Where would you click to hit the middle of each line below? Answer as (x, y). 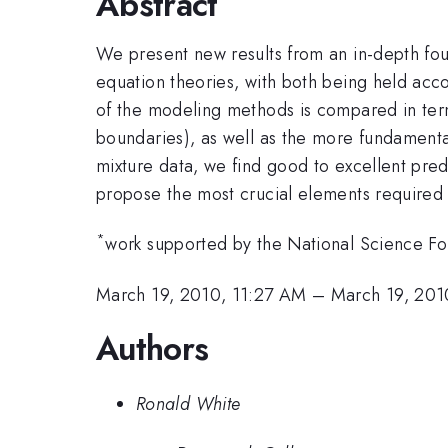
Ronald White (188, 403)
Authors (152, 349)
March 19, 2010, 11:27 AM (201, 294)
